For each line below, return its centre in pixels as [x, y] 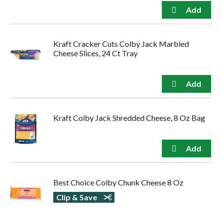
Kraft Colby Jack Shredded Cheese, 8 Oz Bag [129, 118]
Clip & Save [77, 197]
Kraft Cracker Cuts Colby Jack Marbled [121, 44]
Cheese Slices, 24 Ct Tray [95, 53]
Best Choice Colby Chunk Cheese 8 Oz [118, 183]
